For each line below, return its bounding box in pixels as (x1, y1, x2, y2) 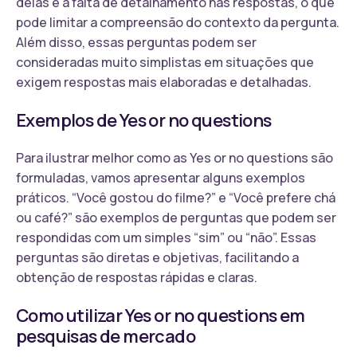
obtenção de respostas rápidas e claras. (16, 268, 257, 286)
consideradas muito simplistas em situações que (16, 53, 314, 71)
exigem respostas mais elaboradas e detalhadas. (16, 73, 312, 91)
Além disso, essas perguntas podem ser (16, 33, 257, 51)
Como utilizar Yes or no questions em (16, 303, 305, 328)
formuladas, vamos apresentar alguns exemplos (16, 168, 305, 186)
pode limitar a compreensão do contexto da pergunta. (16, 13, 339, 31)
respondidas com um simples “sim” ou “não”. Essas (16, 228, 316, 246)
